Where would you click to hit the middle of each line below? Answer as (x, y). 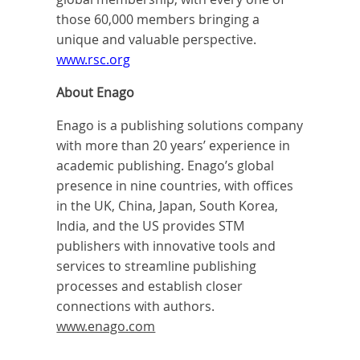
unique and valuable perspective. (157, 40)
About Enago (96, 93)
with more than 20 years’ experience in (174, 146)
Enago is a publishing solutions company (180, 126)
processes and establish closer (150, 286)
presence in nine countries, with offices (175, 186)
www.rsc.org (94, 60)
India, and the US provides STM (151, 226)
